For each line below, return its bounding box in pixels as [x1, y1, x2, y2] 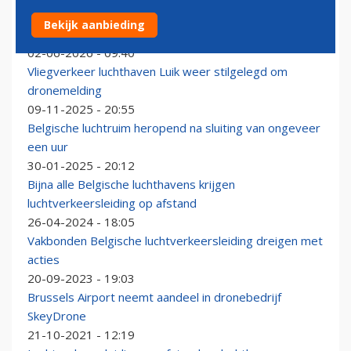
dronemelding [27, 82, 102, 99]
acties [27, 251, 60, 268]
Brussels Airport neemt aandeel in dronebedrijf [27, 289, 281, 306]
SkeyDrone [27, 308, 86, 324]
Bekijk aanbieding [44, 17, 145, 32]
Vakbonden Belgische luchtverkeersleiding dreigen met [27, 233, 323, 249]
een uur [27, 139, 68, 155]
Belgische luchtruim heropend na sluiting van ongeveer [27, 120, 320, 136]
